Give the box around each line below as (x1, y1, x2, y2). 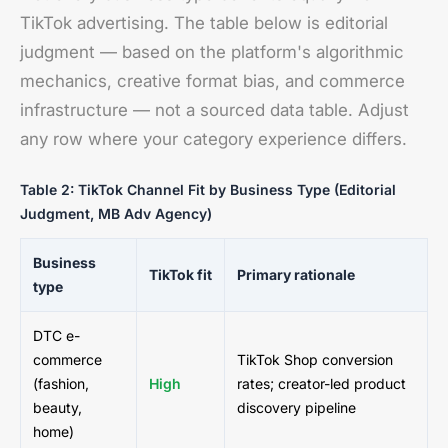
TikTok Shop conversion (237, 351, 393, 368)
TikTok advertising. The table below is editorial (20, 13, 388, 33)
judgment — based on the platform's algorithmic (20, 42, 404, 62)
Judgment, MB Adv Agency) (20, 205, 212, 222)
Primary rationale (237, 266, 355, 283)
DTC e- (33, 327, 80, 344)
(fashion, (33, 375, 89, 392)
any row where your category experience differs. (20, 129, 407, 149)
